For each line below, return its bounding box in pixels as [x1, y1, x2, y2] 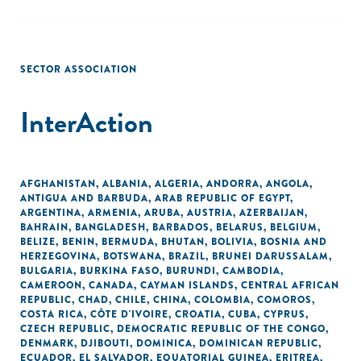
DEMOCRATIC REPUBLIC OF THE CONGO [117, 322, 326, 336]
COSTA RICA [20, 307, 84, 322]
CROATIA [175, 307, 222, 322]
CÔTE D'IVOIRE [90, 307, 168, 322]
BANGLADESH [75, 220, 146, 234]
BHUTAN [161, 234, 205, 249]
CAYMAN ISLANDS [140, 278, 234, 293]
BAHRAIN [20, 220, 68, 234]
